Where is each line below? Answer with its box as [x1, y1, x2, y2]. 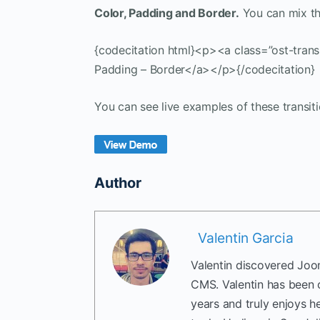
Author [94, 174, 141, 191]
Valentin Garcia [198, 229, 294, 246]
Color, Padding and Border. [94, 5, 239, 20]
